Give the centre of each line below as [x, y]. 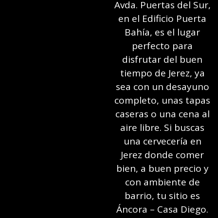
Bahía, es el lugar [163, 32]
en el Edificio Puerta [163, 19]
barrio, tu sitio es [163, 196]
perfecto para [163, 46]
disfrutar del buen [163, 60]
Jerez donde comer [163, 155]
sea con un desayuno [162, 87]
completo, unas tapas [163, 100]
